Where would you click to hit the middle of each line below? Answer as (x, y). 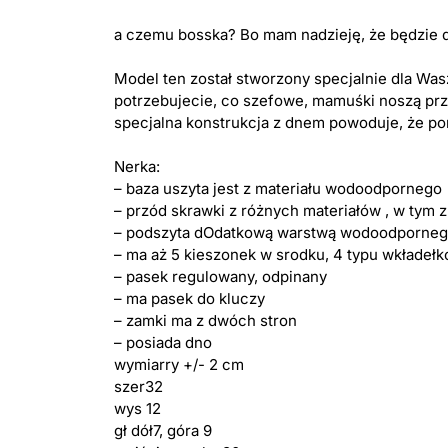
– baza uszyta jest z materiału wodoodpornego (278, 188)
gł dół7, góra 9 (163, 430)
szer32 (138, 386)
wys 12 (137, 408)
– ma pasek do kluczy (189, 298)
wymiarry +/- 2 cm (179, 364)
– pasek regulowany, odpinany (220, 276)
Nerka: (137, 166)
